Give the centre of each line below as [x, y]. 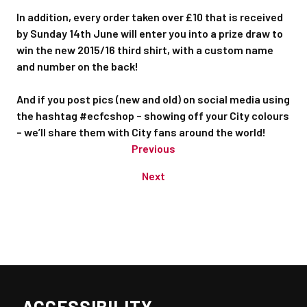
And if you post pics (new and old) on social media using [153, 99]
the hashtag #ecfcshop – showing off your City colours [153, 115]
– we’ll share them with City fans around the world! [141, 132]
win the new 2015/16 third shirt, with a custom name [145, 50]
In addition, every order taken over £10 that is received [150, 17]
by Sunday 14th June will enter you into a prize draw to [150, 33]
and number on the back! [77, 66]
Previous [153, 148]
